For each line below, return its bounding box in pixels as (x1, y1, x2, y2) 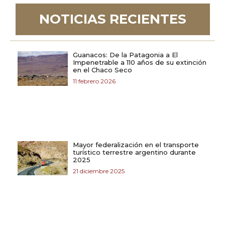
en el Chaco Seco (73, 65, 132, 74)
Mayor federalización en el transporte (73, 140, 199, 149)
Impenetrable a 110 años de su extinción (73, 58, 206, 66)
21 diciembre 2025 (73, 167, 125, 175)
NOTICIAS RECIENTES (39, 11, 186, 28)
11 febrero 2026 (73, 77, 116, 85)
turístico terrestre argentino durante (73, 148, 196, 156)
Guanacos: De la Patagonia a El (73, 50, 178, 59)
